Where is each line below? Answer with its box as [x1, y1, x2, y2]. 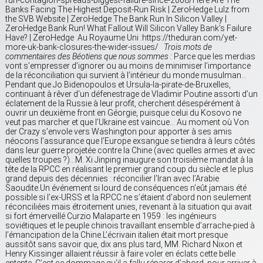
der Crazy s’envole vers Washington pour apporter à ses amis [5, 127, 232, 137]
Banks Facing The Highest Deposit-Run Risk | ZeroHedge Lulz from [5, 5, 249, 15]
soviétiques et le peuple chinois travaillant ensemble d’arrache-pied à [5, 221, 255, 231]
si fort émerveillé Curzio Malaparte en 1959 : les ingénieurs [5, 211, 217, 221]
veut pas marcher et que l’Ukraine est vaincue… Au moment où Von [5, 117, 249, 127]
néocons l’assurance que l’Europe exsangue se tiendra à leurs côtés [5, 136, 255, 146]
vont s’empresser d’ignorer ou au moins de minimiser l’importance [5, 61, 251, 71]
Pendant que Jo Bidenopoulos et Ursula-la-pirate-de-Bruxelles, [5, 80, 231, 90]
